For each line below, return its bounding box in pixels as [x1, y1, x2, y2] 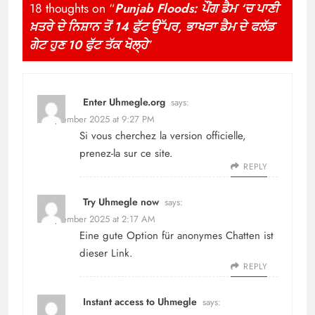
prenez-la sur [79, 146, 141, 162]
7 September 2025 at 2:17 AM [37, 212, 155, 226]
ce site [141, 146, 169, 162]
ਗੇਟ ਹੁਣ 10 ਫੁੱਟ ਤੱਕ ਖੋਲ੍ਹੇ [30, 36, 148, 55]
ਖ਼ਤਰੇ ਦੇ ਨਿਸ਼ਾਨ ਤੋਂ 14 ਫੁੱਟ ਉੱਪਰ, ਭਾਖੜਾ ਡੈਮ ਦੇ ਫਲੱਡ [30, 18, 274, 37]
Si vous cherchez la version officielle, [79, 128, 246, 144]
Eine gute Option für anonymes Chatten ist [79, 228, 274, 244]
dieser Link [79, 245, 129, 262]
